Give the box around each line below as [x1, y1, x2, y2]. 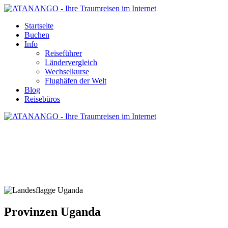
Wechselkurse [45, 67, 89, 76]
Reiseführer [45, 49, 82, 58]
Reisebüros [24, 95, 60, 103]
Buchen [24, 31, 49, 39]
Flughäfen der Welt [45, 76, 106, 85]
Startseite [24, 21, 53, 30]
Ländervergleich [45, 58, 97, 67]
